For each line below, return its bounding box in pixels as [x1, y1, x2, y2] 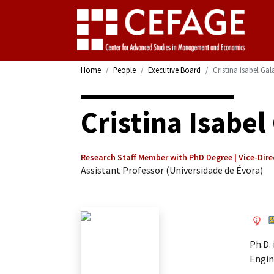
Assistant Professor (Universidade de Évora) [81, 164, 263, 176]
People [113, 65, 136, 75]
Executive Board [148, 65, 201, 75]
